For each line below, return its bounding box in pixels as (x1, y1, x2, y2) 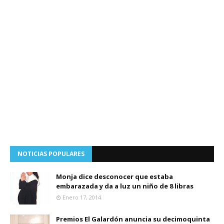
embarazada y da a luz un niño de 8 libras (56, 181, 193, 190)
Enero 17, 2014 (62, 193, 101, 201)
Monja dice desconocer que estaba (56, 172, 173, 181)
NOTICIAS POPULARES (17, 149, 84, 158)
